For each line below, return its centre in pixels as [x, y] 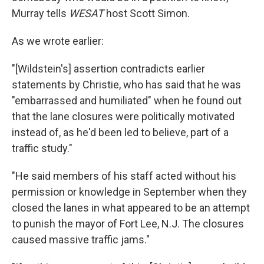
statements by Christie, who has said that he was [126, 85]
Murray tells [40, 13]
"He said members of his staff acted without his [124, 176]
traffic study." [42, 148]
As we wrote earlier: [58, 41]
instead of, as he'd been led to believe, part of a [120, 132]
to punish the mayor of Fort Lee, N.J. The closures [128, 224]
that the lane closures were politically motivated [123, 116]
